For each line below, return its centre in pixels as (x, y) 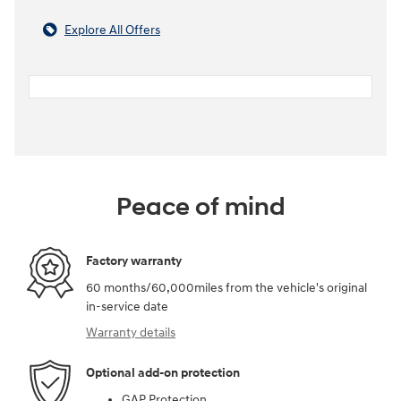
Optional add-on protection (163, 373)
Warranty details (131, 332)
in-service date (127, 306)
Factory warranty (134, 261)
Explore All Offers (112, 30)
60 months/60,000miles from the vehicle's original (226, 287)
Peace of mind (200, 207)
